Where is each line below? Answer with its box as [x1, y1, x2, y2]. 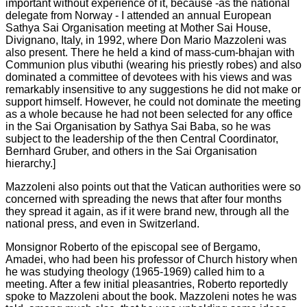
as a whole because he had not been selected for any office [5, 108, 293, 120]
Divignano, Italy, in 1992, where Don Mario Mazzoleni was [5, 34, 286, 46]
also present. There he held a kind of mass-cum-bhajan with [5, 47, 295, 58]
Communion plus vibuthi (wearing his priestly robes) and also [5, 59, 302, 71]
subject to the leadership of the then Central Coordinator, [5, 133, 278, 145]
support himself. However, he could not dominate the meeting [5, 96, 301, 108]
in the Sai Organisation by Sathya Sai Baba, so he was [5, 121, 271, 132]
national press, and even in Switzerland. [5, 218, 199, 230]
